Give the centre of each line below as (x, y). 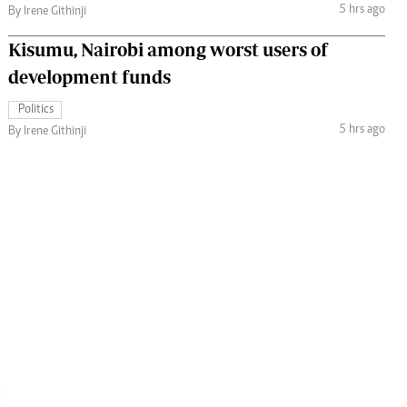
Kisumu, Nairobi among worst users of (168, 49)
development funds (89, 76)
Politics (36, 109)
